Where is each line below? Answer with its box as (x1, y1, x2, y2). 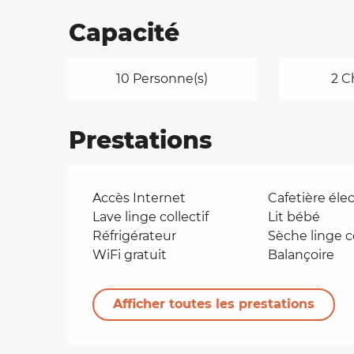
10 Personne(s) (116, 71, 209, 86)
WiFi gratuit (92, 247, 168, 262)
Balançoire (267, 247, 334, 262)
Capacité (69, 18, 180, 47)
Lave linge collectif (92, 209, 209, 224)
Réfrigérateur (92, 228, 177, 243)
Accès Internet (92, 190, 186, 205)
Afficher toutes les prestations (113, 296, 315, 312)
